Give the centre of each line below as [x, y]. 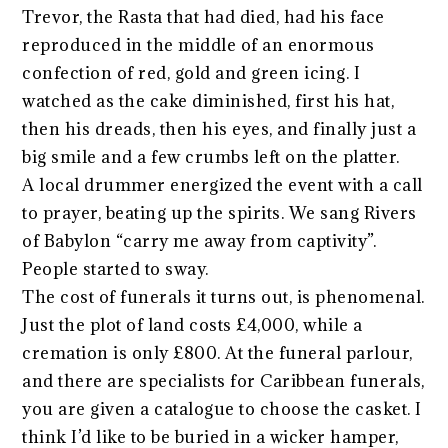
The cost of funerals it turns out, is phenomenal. [223, 297]
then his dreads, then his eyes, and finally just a [219, 129]
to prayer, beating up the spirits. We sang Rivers [219, 213]
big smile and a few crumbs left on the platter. [211, 157]
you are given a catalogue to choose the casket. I [222, 409]
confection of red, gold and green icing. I [191, 73]
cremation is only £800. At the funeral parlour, [217, 353]
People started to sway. [115, 269]
